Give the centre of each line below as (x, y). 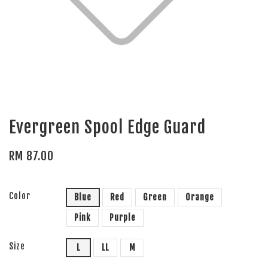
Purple (123, 217)
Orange (200, 197)
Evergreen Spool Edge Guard (107, 127)
